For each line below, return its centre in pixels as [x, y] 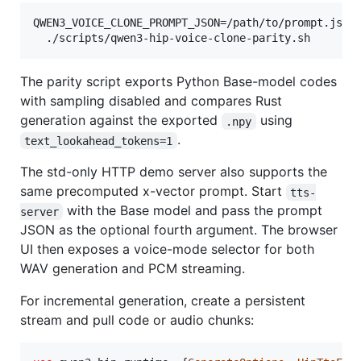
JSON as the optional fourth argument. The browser [179, 230]
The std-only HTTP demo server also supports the [174, 172]
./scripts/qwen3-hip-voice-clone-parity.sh [172, 38]
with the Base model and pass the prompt [195, 211]
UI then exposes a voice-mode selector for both [167, 249]
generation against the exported [121, 120]
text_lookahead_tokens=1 [99, 141]
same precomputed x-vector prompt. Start [153, 191]
